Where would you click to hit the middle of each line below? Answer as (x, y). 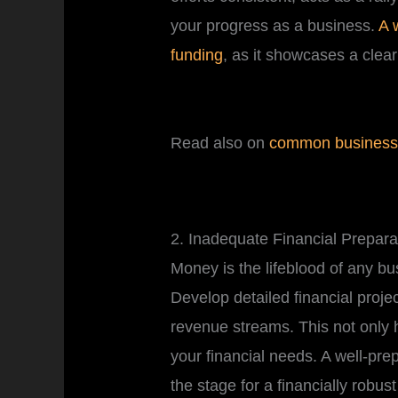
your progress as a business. (275, 26)
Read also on (220, 143)
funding (197, 56)
